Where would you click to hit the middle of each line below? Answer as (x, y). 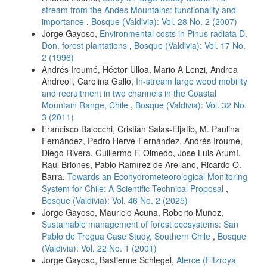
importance (64, 21)
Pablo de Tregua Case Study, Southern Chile (127, 236)
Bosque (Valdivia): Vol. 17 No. (190, 45)
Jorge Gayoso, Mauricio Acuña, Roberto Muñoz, (133, 212)
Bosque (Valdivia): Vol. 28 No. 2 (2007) (164, 21)
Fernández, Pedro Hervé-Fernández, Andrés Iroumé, (142, 140)
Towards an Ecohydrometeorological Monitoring (157, 176)
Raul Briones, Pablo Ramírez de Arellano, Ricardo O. (142, 164)
